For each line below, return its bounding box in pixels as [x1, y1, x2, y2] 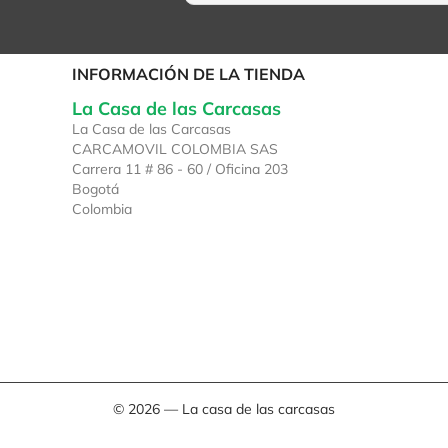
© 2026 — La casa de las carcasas [113, 399, 335, 418]
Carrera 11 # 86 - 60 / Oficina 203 [72, 159, 289, 178]
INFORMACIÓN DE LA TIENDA [72, 63, 306, 84]
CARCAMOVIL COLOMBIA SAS [72, 139, 279, 158]
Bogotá [72, 179, 120, 198]
